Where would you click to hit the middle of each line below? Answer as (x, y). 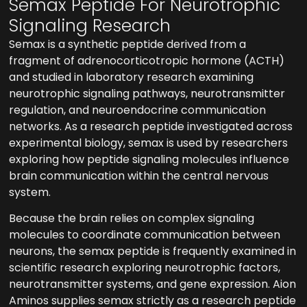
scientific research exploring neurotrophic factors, (145, 268)
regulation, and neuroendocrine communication (138, 110)
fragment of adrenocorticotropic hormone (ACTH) (147, 60)
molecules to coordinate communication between (145, 235)
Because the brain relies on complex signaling (132, 219)
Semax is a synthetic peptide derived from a (128, 44)
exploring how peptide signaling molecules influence (149, 159)
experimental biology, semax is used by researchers (149, 143)
